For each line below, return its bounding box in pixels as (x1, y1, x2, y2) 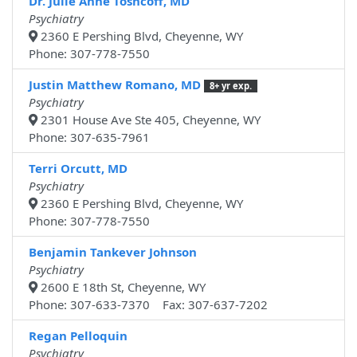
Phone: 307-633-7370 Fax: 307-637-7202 (29, 296, 268, 313)
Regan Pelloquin (29, 328, 127, 344)
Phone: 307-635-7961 (29, 129, 150, 146)
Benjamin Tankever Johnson (29, 244, 197, 261)
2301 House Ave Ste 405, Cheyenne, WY (37, 112, 261, 128)
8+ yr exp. (209, 80, 252, 92)
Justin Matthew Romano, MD (29, 76, 201, 93)
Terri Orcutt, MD (29, 160, 127, 177)
